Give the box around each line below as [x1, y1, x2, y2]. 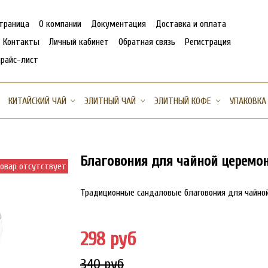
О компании [39, 18, 81, 29]
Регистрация [185, 36, 231, 47]
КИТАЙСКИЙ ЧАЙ [8, 96, 66, 106]
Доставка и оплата [156, 18, 226, 29]
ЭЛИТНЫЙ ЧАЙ [84, 96, 136, 106]
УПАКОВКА [229, 96, 266, 106]
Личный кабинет [49, 36, 109, 47]
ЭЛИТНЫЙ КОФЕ [154, 96, 211, 106]
